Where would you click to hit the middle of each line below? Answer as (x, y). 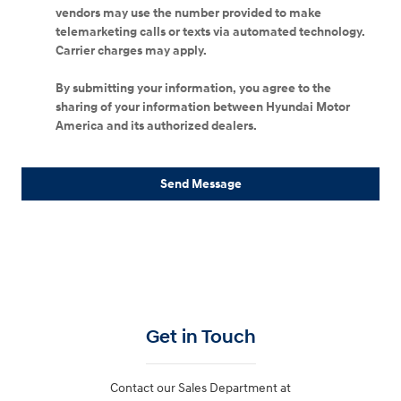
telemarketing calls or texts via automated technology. (210, 32)
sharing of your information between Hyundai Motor (203, 107)
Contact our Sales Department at (200, 388)
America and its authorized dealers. (156, 126)
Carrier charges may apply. (132, 51)
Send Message (200, 184)
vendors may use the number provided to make (188, 13)
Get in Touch (200, 337)
